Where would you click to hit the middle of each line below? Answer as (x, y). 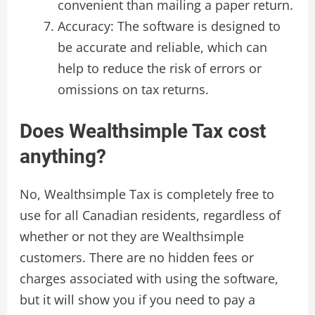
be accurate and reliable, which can (162, 47)
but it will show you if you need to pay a (137, 299)
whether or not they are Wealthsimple (131, 236)
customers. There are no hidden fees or (136, 257)
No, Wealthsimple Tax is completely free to (147, 194)
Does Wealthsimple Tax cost (142, 131)
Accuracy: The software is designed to (169, 26)
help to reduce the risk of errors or (159, 68)
